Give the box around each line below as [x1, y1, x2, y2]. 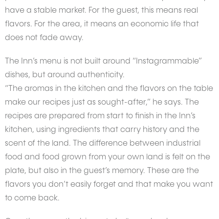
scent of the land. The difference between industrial [5, 140, 200, 148]
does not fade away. [5, 34, 84, 43]
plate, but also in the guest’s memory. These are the [5, 167, 199, 175]
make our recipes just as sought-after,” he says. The [5, 99, 199, 107]
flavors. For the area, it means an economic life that [5, 21, 199, 29]
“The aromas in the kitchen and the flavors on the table [5, 85, 213, 93]
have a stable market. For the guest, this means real [5, 7, 198, 15]
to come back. [5, 195, 60, 203]
